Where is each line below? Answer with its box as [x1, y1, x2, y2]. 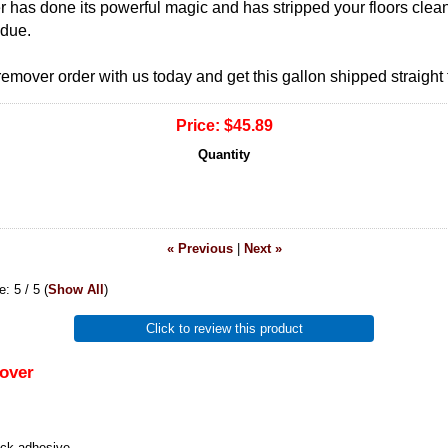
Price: [175, 117, 220, 135]
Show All [48, 282, 104, 298]
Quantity [198, 147, 250, 163]
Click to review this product [145, 321, 303, 337]
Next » [243, 241, 282, 257]
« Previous [166, 241, 233, 257]
